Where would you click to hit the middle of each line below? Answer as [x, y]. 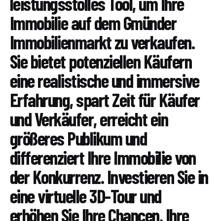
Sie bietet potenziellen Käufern [101, 61]
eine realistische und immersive [105, 81]
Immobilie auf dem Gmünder [93, 23]
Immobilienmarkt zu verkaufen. [102, 42]
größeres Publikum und [78, 138]
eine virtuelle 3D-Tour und [86, 196]
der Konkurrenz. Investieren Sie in [109, 177]
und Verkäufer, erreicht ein [89, 119]
